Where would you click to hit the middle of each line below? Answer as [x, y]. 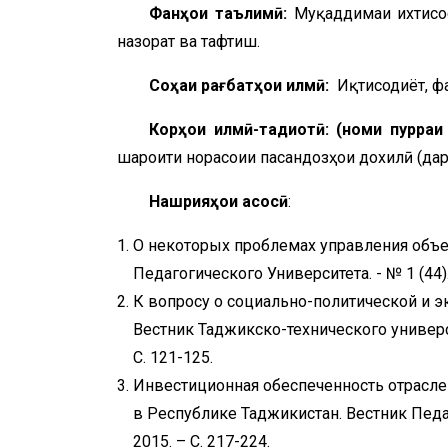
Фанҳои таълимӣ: [221, 13]
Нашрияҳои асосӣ [218, 201]
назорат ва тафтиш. [188, 41]
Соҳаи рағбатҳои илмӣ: [241, 85]
